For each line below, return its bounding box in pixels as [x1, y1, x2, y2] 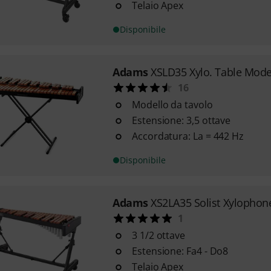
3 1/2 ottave [131, 229, 186, 242]
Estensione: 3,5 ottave [131, 114, 231, 127]
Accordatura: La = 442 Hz [131, 129, 244, 143]
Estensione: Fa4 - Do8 [131, 244, 229, 258]
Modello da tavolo [131, 98, 213, 111]
